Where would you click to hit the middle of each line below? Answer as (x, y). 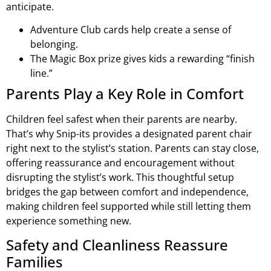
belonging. (54, 44)
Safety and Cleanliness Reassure (117, 245)
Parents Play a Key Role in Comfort (125, 93)
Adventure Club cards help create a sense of (131, 29)
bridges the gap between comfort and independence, (127, 191)
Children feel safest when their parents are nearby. (122, 119)
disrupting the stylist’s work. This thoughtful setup (120, 177)
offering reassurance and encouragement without (120, 162)
